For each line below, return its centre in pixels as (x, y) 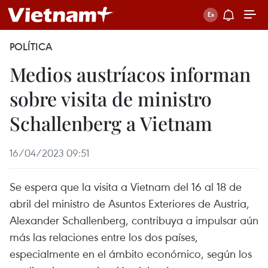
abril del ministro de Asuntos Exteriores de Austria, (130, 203)
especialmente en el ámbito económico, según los (131, 253)
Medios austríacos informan (130, 74)
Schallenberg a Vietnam (111, 123)
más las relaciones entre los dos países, (104, 237)
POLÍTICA (31, 47)
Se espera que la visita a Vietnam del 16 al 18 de (126, 186)
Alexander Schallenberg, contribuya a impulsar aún (134, 220)
